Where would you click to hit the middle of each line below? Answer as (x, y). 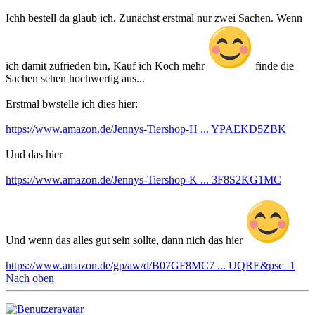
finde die (273, 66)
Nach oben (30, 278)
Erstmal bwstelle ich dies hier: (72, 104)
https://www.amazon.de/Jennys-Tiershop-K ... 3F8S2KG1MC (143, 180)
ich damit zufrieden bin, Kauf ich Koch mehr (107, 66)
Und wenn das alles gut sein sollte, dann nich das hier (126, 240)
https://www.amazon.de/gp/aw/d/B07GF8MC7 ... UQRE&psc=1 (150, 266)
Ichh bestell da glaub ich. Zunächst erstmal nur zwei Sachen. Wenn (154, 18)
